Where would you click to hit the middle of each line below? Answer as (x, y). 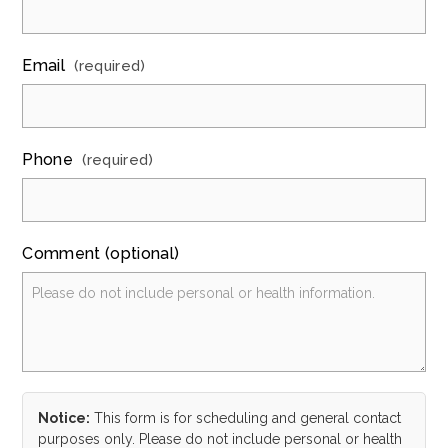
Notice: (64, 418)
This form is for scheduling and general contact (246, 418)
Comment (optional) (101, 253)
